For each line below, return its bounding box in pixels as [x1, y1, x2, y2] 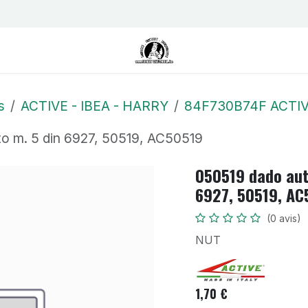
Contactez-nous [17, 8, 90, 20]
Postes [101, 8, 132, 20]
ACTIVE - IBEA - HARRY [21, 97, 168, 114]
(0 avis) [267, 212, 301, 224]
